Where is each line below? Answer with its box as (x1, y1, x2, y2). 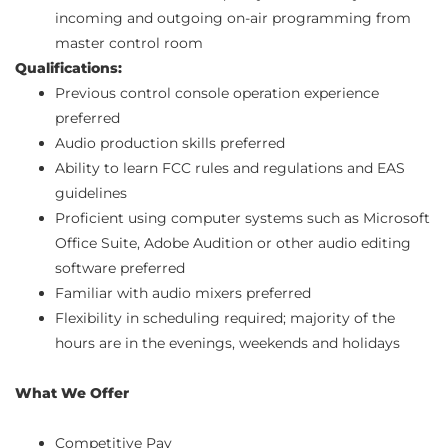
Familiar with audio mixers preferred (55, 284, 311, 303)
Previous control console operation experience (55, 84, 379, 103)
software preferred (55, 259, 185, 278)
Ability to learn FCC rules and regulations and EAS (55, 159, 405, 178)
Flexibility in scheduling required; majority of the (55, 309, 395, 328)
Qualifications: (15, 59, 122, 78)
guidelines (55, 184, 127, 203)
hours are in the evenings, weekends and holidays (55, 334, 400, 353)
